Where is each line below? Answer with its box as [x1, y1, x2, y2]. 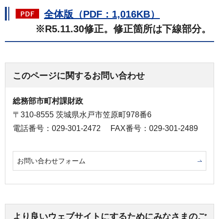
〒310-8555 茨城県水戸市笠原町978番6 [13, 110, 152, 119]
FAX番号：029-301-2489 [110, 124, 198, 132]
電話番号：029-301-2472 [13, 124, 101, 132]
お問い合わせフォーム [17, 157, 86, 165]
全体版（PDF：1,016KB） [44, 9, 160, 20]
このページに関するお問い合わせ [13, 71, 145, 81]
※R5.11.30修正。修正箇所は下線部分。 [16, 23, 211, 34]
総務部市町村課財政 [13, 97, 83, 105]
